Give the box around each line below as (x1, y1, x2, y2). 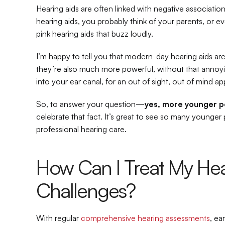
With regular (36, 213, 81, 223)
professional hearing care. (36, 124, 127, 134)
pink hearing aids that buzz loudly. (36, 29, 153, 39)
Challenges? (36, 178, 135, 203)
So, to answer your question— (36, 99, 145, 109)
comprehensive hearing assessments (81, 213, 210, 223)
